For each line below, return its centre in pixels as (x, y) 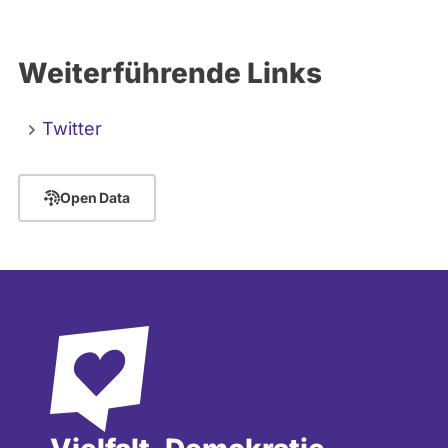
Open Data (95, 198)
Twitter (72, 128)
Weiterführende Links (170, 72)
